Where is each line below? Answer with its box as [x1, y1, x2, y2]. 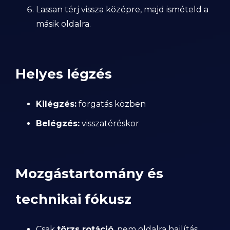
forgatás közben [76, 99, 146, 109]
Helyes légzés [15, 66, 112, 82]
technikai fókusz [15, 191, 131, 207]
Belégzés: [36, 119, 80, 128]
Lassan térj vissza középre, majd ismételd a [36, 5, 208, 14]
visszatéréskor [80, 119, 139, 128]
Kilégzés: [36, 99, 76, 109]
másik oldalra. [36, 19, 91, 29]
